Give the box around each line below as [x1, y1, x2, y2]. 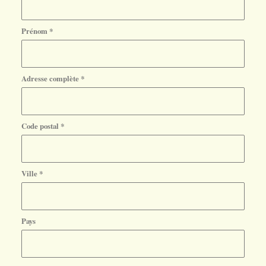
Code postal [21, 121, 61, 132]
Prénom [21, 26, 49, 37]
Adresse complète [21, 73, 81, 84]
